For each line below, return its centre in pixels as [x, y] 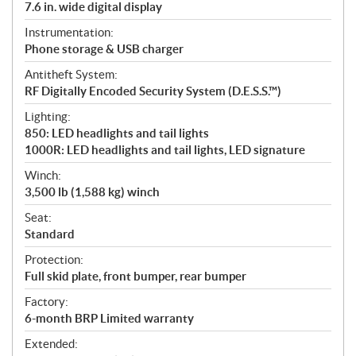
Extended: [51, 344]
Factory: [46, 302]
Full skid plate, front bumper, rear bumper [135, 277]
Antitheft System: [71, 75]
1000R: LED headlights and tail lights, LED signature [165, 150]
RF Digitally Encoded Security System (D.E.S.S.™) [153, 91]
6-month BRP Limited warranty [109, 319]
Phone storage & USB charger [104, 49]
